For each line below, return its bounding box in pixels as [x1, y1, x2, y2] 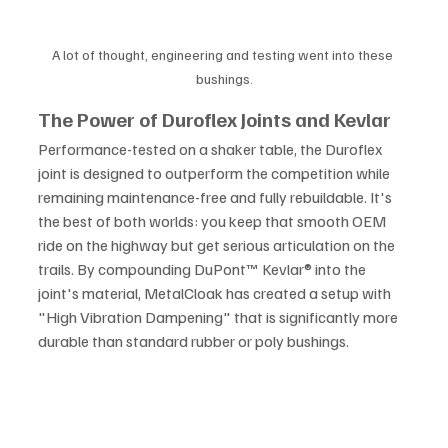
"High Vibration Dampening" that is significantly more [38, 307, 401, 328]
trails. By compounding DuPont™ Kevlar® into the [38, 259, 369, 280]
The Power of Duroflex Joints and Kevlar [38, 106, 391, 133]
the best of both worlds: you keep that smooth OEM [38, 211, 389, 232]
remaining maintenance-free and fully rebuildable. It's [38, 187, 395, 208]
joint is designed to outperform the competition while [38, 163, 393, 184]
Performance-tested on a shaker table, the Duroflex [38, 139, 385, 160]
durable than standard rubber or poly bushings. [38, 331, 349, 352]
